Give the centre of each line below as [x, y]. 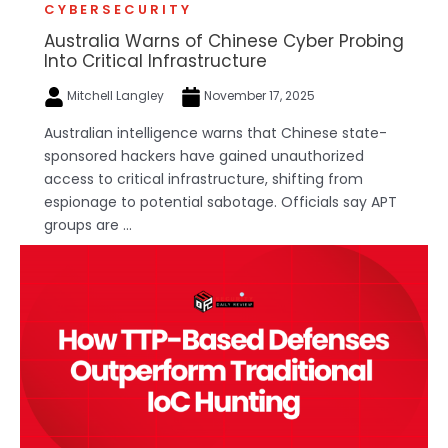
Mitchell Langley [115, 95]
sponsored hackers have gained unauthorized [204, 155]
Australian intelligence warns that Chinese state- [215, 132]
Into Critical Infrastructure [155, 61]
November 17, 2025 [258, 95]
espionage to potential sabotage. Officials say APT [220, 201]
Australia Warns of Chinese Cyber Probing [224, 41]
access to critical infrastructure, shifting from [203, 178]
